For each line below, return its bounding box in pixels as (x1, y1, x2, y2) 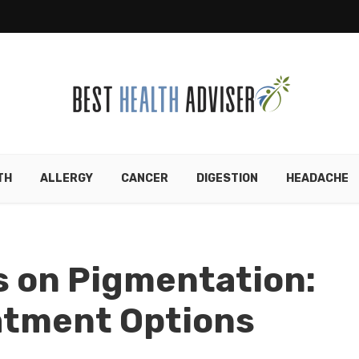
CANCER (120, 171, 168, 185)
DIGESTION (196, 171, 258, 185)
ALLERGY (39, 171, 93, 185)
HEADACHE (285, 171, 349, 185)
